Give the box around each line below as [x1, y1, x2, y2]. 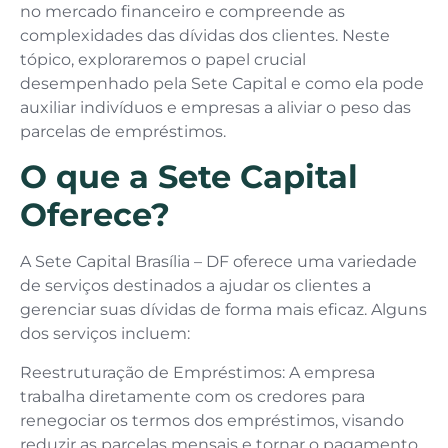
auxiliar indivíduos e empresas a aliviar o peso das [20, 97, 411, 117]
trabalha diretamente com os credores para [20, 386, 365, 406]
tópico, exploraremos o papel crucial [20, 49, 306, 69]
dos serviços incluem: [20, 324, 190, 344]
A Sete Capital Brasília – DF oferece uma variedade [20, 252, 417, 272]
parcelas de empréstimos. [20, 121, 226, 141]
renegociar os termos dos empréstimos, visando [20, 410, 404, 430]
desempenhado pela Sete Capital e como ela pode [20, 73, 424, 93]
